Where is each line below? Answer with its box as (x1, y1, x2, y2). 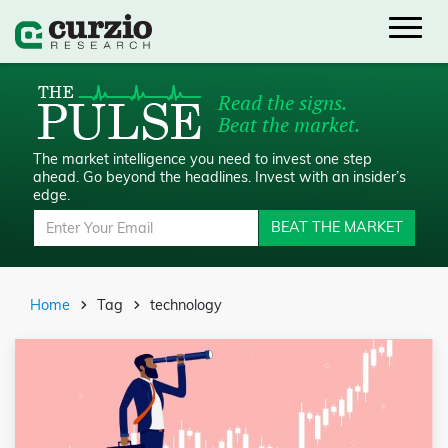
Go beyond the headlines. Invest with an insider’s (82, 167, 406, 186)
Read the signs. (217, 88, 347, 116)
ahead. (32, 167, 83, 186)
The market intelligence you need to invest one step (32, 149, 372, 168)
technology (150, 295, 222, 314)
